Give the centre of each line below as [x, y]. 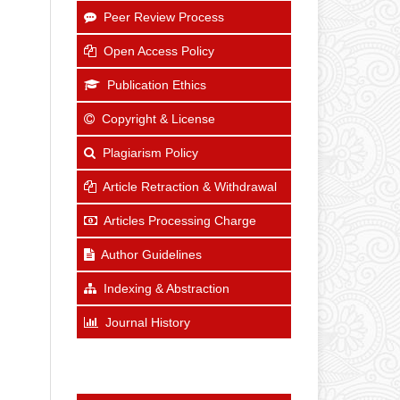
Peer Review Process [164, 17]
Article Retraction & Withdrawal [190, 186]
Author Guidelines [151, 254]
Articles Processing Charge [180, 220]
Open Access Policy [159, 50]
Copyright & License [158, 118]
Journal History [148, 322]
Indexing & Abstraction [167, 288]
